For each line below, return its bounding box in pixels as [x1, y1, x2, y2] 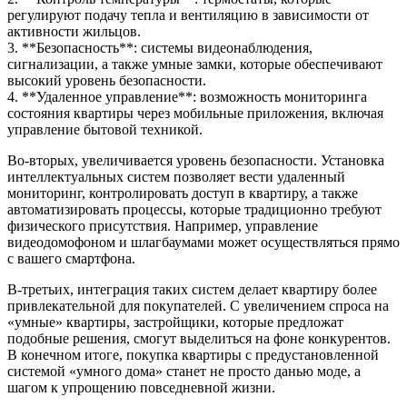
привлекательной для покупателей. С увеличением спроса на [7, 298, 389, 314]
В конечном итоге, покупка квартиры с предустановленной [7, 347, 379, 363]
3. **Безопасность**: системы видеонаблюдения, [7, 40, 313, 56]
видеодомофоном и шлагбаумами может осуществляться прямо [7, 234, 400, 251]
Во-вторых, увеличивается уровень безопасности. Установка [7, 153, 384, 169]
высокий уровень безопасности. [7, 73, 206, 89]
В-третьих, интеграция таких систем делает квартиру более [7, 282, 377, 298]
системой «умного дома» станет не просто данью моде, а [7, 363, 361, 380]
